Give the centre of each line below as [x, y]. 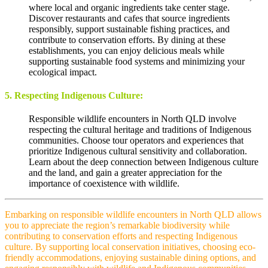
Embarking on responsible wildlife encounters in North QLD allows [133, 215]
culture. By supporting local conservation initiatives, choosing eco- [130, 247]
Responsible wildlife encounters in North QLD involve [133, 119]
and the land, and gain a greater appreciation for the [125, 173]
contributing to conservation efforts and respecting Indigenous [121, 236]
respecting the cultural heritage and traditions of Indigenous [140, 130]
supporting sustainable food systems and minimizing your [137, 61]
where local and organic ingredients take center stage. [129, 7]
